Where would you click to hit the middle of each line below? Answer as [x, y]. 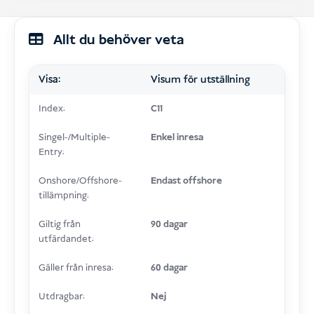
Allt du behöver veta [117, 41]
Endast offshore [186, 182]
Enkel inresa [177, 138]
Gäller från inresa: [76, 268]
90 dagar [169, 225]
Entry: [51, 153]
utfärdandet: [66, 240]
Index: [52, 109]
